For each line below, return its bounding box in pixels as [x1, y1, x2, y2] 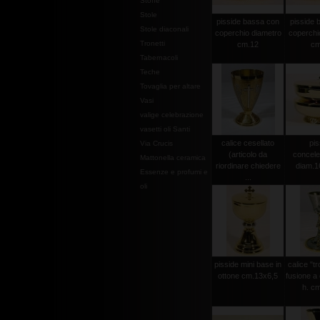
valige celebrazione [140, 111, 204, 119]
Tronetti [140, 39, 165, 47]
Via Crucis [140, 139, 173, 147]
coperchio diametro [214, 29, 281, 37]
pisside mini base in [214, 260, 281, 269]
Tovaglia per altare [140, 82, 201, 90]
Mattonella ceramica [140, 154, 206, 161]
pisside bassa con [216, 17, 279, 26]
